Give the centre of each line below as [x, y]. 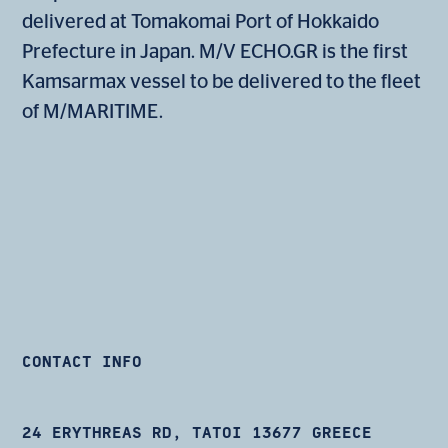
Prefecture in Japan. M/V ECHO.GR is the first [215, 52]
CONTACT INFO [82, 362]
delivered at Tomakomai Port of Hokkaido [201, 22]
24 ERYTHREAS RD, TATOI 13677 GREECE [197, 433]
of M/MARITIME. [93, 112]
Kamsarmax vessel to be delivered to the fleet [222, 82]
